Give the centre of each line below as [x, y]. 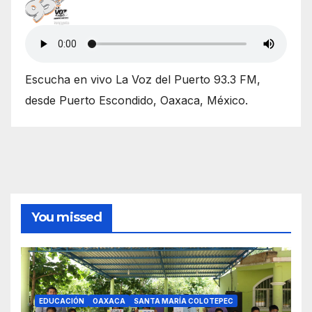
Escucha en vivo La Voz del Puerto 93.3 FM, [143, 80]
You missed [67, 218]
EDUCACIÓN [62, 301]
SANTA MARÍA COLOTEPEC [184, 301]
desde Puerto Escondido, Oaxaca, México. [136, 101]
